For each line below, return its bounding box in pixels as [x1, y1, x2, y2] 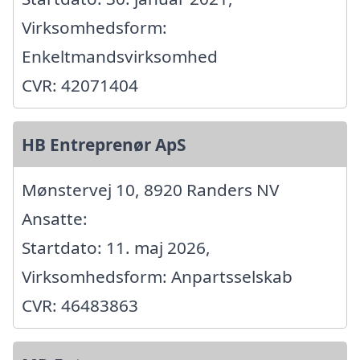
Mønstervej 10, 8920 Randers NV [22, 178, 279, 202]
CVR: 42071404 [22, 74, 138, 97]
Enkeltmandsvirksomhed [22, 45, 218, 68]
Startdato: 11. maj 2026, [22, 236, 211, 260]
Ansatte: [22, 207, 88, 231]
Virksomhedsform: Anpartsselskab [22, 265, 292, 288]
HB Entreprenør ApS [22, 133, 186, 157]
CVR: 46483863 [22, 294, 138, 317]
